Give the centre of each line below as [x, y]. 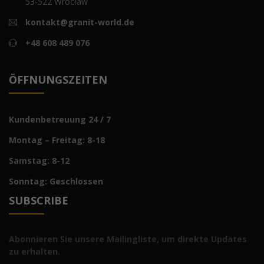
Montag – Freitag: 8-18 [57, 140]
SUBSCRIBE [39, 201]
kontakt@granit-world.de [80, 22]
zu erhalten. [34, 252]
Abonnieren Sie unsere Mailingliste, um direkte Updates [128, 239]
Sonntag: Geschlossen [56, 181]
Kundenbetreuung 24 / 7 [60, 120]
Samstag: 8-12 [39, 161]
